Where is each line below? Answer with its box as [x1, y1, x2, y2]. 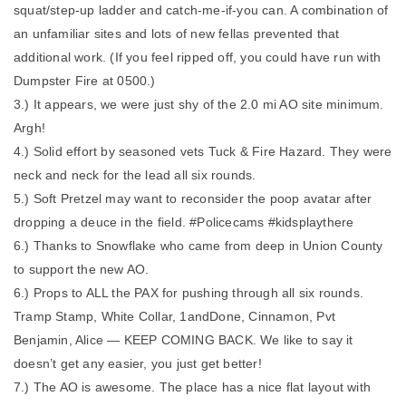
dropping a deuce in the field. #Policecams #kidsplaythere [14, 215, 354, 229]
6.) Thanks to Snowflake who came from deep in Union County [14, 238, 383, 253]
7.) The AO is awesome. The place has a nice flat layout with [14, 380, 372, 394]
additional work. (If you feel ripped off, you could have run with [14, 50, 382, 64]
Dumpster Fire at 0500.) [14, 73, 156, 88]
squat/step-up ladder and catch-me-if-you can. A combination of [14, 3, 389, 17]
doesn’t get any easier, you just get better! [14, 356, 262, 371]
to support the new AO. [14, 262, 150, 276]
